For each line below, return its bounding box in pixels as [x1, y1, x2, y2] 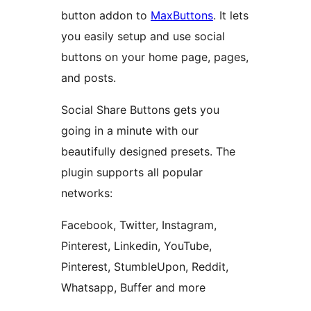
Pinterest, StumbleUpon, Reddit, [61, 260, 228, 274]
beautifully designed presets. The [61, 144, 235, 159]
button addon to [61, 8, 151, 23]
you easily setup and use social [61, 29, 225, 44]
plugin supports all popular [61, 165, 203, 180]
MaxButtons [151, 8, 213, 23]
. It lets [213, 8, 249, 23]
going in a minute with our [61, 124, 199, 138]
